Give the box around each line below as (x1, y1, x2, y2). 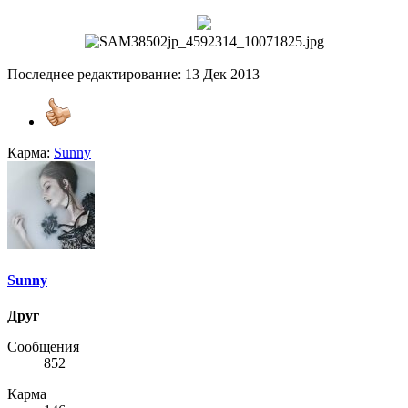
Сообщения (7, 339, 79, 354)
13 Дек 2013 (185, 66, 260, 83)
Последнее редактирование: (7, 66, 185, 83)
